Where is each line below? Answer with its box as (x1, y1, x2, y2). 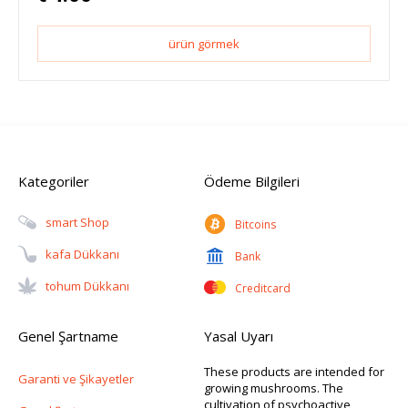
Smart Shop (46, 214, 109, 231)
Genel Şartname (18, 326, 118, 345)
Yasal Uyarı (204, 326, 273, 345)
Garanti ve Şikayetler (18, 370, 134, 387)
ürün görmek (168, 35, 240, 52)
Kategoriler (18, 171, 89, 190)
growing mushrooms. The (204, 379, 343, 396)
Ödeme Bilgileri (204, 171, 300, 190)
